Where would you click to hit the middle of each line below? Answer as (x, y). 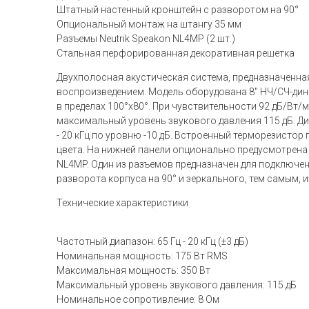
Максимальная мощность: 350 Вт (133, 270)
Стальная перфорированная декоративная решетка (176, 53)
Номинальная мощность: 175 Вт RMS (142, 256)
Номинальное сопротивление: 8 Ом (138, 299)
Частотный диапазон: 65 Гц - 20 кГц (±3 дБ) (152, 241)
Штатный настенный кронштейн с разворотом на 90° (178, 10)
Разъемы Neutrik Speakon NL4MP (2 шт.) (146, 39)
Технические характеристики (122, 203)
